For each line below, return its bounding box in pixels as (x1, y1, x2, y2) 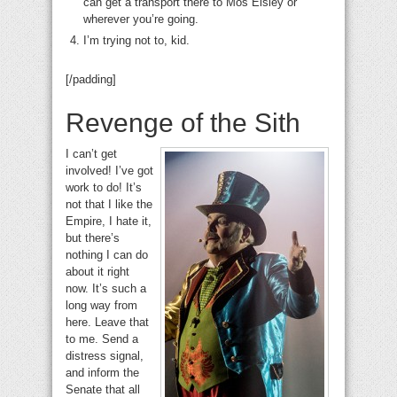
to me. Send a (66, 332, 138, 346)
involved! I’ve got (66, 164, 153, 178)
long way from (66, 299, 137, 313)
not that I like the (66, 198, 152, 212)
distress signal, (66, 349, 144, 363)
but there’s (66, 231, 120, 245)
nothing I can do (66, 248, 148, 262)
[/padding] (66, 73, 116, 87)
